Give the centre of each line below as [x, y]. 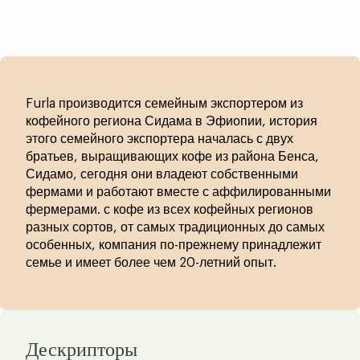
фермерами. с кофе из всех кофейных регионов [170, 209]
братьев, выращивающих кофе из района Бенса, [172, 156]
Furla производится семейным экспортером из [164, 103]
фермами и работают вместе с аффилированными [178, 192]
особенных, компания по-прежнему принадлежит [174, 245]
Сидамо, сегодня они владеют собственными [162, 174]
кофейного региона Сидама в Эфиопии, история [172, 121]
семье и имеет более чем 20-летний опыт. [151, 262]
